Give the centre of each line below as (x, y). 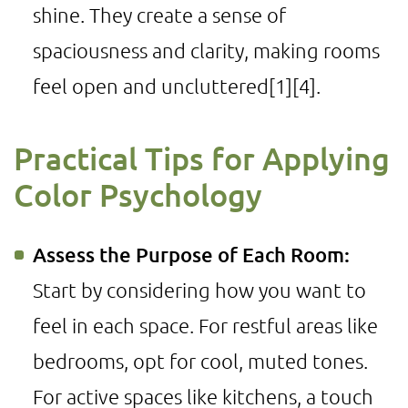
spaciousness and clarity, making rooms (206, 50)
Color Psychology (138, 194)
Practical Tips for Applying (202, 158)
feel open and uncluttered (151, 86)
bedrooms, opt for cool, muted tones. (200, 361)
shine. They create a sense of (159, 15)
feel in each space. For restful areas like (205, 325)
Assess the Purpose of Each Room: (191, 255)
